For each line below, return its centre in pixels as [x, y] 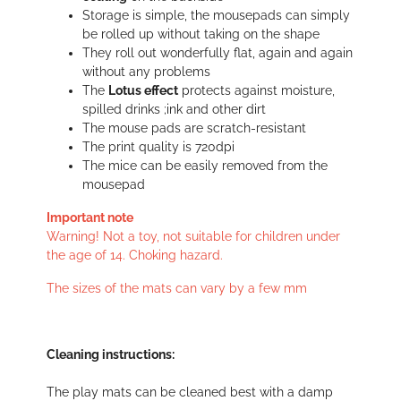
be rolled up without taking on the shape [201, 34]
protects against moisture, [256, 91]
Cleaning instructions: [111, 355]
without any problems [146, 72]
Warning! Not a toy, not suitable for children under [193, 237]
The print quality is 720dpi [158, 147]
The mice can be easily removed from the [205, 166]
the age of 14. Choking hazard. [135, 256]
